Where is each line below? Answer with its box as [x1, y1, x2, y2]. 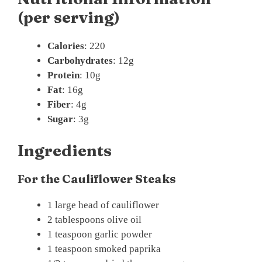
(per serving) [18, 8, 120, 27]
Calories [47, 40, 84, 52]
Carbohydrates [47, 55, 113, 67]
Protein [47, 70, 80, 81]
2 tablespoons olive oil [47, 213, 142, 225]
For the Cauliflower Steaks [18, 171, 176, 186]
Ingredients [18, 140, 112, 160]
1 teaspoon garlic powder [47, 228, 152, 240]
